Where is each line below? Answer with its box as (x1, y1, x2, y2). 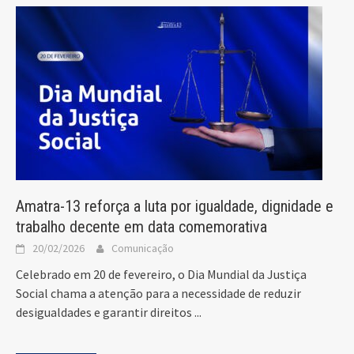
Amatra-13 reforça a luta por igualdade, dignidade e (16, 197, 333, 217)
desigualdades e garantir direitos (16, 304, 194, 321)
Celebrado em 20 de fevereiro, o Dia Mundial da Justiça (16, 266, 307, 283)
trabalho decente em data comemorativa (16, 217, 267, 237)
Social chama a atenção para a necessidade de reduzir (16, 285, 301, 302)
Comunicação (111, 241, 174, 256)
